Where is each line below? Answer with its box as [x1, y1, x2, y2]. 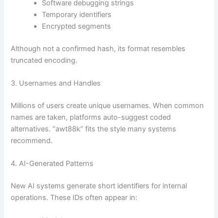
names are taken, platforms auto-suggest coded [11, 112, 171, 122]
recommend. [11, 136, 53, 145]
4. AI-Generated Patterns [11, 159, 94, 168]
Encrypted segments [42, 21, 111, 31]
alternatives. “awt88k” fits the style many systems [11, 124, 177, 133]
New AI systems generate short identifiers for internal [11, 182, 187, 190]
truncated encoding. [11, 55, 78, 65]
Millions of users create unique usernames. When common [11, 101, 204, 110]
